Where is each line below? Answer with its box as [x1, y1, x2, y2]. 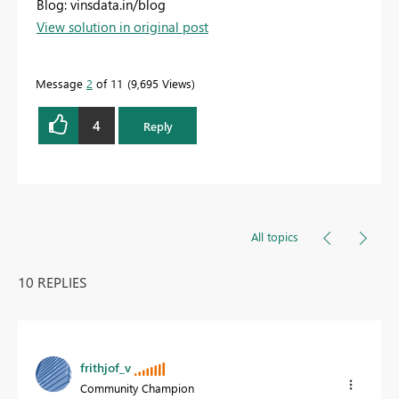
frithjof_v [80, 359, 131, 377]
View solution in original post [37, 18, 208, 37]
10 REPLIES [18, 273, 87, 292]
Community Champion [80, 380, 194, 396]
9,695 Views [131, 76, 191, 92]
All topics [251, 229, 298, 245]
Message [36, 76, 86, 92]
